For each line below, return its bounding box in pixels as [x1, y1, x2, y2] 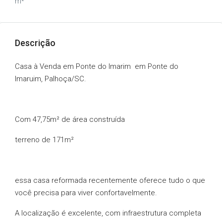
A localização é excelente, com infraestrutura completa [15, 209, 201, 218]
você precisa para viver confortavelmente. [15, 188, 157, 197]
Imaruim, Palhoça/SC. [15, 74, 86, 83]
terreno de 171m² [15, 135, 74, 144]
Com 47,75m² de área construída [15, 115, 125, 124]
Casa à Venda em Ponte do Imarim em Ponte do [15, 62, 178, 71]
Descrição [15, 38, 55, 48]
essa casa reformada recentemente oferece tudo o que [15, 176, 205, 185]
